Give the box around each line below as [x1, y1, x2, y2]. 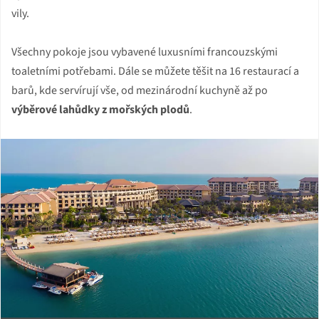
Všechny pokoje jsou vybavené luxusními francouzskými [11, 43, 278, 60]
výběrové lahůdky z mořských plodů [11, 101, 189, 117]
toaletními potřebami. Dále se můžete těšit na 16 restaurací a [11, 63, 299, 79]
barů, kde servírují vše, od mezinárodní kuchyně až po [11, 82, 268, 98]
